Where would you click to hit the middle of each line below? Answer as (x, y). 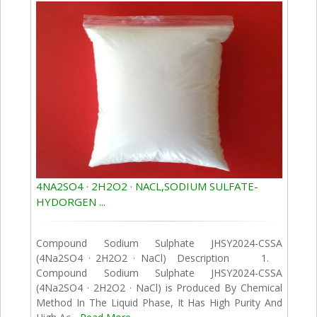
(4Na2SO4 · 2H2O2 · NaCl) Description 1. (160, 258)
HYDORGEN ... (71, 201)
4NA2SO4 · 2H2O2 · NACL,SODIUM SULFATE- (148, 186)
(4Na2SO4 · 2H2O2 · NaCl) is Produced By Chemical (160, 287)
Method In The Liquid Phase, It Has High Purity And (160, 302)
